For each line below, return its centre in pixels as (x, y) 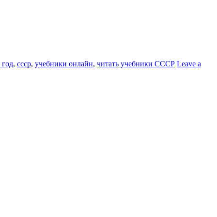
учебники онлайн (64, 63)
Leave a (189, 63)
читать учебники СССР (136, 63)
